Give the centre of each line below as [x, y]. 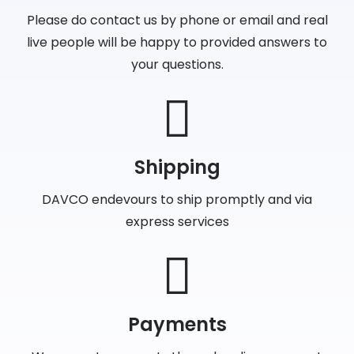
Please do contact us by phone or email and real [177, 20]
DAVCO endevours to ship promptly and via [177, 199]
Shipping [177, 167]
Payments [177, 324]
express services [177, 221]
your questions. [177, 64]
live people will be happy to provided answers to [177, 42]
